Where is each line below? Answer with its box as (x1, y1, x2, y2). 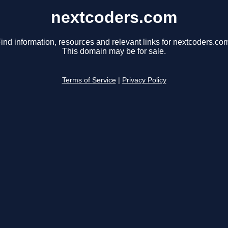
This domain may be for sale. (62, 47, 166, 56)
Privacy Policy (122, 76, 166, 84)
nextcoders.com (51, 8, 177, 26)
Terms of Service (62, 76, 116, 84)
